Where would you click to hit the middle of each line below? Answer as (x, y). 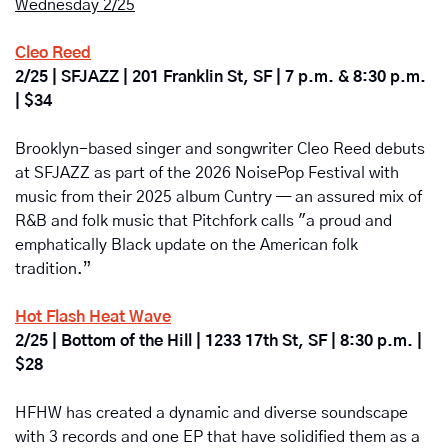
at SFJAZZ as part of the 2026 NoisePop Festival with (207, 172)
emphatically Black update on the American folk (186, 244)
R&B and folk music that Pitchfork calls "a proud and (203, 220)
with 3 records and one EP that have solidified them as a (217, 436)
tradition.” (53, 268)
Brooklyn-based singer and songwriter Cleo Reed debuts (220, 148)
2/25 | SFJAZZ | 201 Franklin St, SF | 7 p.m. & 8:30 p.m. (220, 76)
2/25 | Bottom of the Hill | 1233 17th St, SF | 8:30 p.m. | (218, 340)
